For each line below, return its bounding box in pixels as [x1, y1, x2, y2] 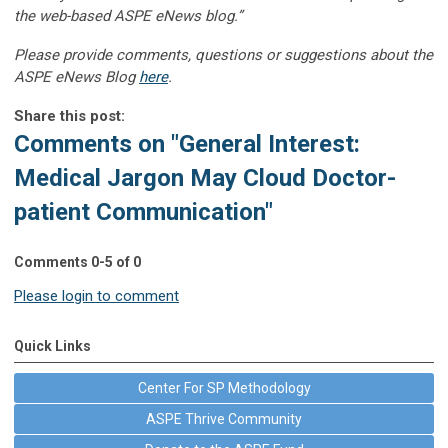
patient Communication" [14, 197, 273, 226]
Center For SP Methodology [137, 379, 311, 396]
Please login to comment [14, 286, 179, 305]
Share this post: [14, 106, 125, 125]
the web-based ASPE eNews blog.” [14, 6, 242, 25]
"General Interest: [171, 129, 360, 158]
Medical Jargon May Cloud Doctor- [14, 163, 396, 192]
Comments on [14, 129, 171, 158]
